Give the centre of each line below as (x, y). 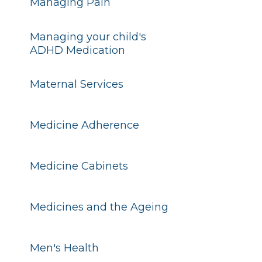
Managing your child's (88, 37)
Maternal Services (76, 84)
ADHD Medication (77, 50)
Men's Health (64, 248)
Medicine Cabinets (79, 166)
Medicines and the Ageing (99, 207)
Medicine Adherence (84, 125)
